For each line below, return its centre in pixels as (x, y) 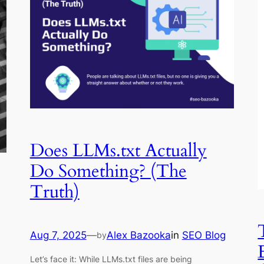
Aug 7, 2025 (58, 235)
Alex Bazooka (138, 235)
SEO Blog (204, 235)
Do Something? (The (108, 172)
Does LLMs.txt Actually (118, 151)
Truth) (55, 192)
